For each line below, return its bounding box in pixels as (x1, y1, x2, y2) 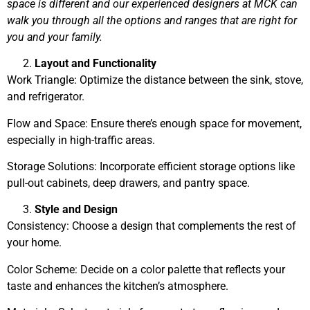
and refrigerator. (7, 90, 84, 104)
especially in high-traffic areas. (7, 133, 155, 147)
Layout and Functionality (35, 57, 156, 71)
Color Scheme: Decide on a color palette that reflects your (7, 262, 285, 276)
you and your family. (7, 30, 102, 44)
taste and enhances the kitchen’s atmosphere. (7, 279, 228, 293)
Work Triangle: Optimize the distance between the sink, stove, (7, 73, 303, 87)
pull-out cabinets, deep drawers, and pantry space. (7, 176, 250, 190)
